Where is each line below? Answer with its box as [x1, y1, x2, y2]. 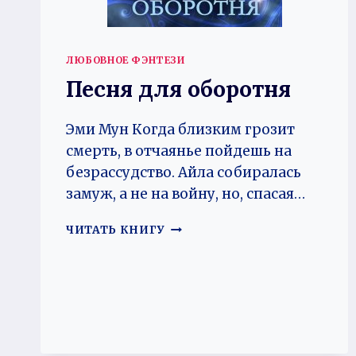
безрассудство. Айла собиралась [66, 163, 301, 181]
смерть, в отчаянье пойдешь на [66, 141, 292, 160]
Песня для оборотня [66, 74, 291, 103]
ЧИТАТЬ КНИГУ [66, 222, 166, 237]
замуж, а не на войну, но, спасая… [66, 184, 305, 203]
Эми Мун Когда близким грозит [66, 120, 295, 138]
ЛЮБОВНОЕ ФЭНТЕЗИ [66, 53, 185, 66]
